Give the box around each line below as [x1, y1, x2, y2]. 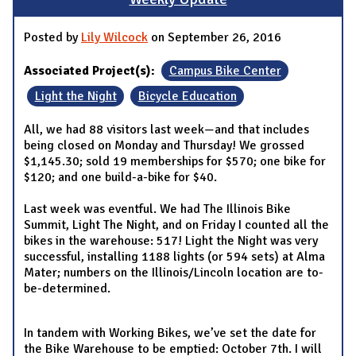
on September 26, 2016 [148, 29, 281, 46]
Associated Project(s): [24, 63, 158, 79]
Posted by [24, 29, 81, 46]
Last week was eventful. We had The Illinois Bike [24, 201, 291, 218]
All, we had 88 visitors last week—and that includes [24, 122, 309, 138]
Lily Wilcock [81, 29, 148, 46]
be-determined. [24, 281, 110, 297]
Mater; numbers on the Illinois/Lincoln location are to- [24, 265, 323, 281]
